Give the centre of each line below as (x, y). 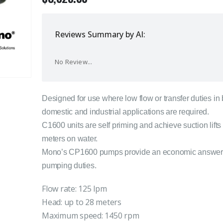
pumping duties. (70, 166)
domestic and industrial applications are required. (126, 112)
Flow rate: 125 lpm (74, 189)
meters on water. (70, 139)
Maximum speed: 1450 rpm (91, 216)
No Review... (74, 62)
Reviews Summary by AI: (100, 35)
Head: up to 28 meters (82, 202)
